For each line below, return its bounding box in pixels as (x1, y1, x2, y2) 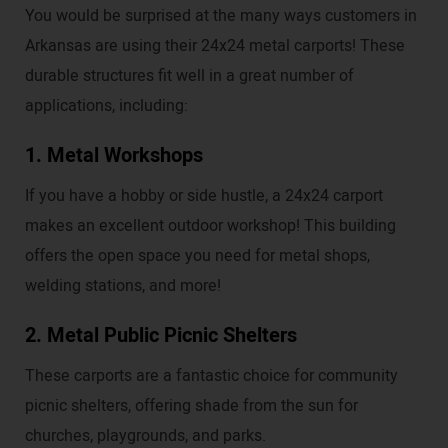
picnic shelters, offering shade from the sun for (25, 394, 358, 419)
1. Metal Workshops (25, 141, 203, 171)
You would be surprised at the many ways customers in (25, 4, 417, 29)
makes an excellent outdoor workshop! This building (25, 214, 396, 239)
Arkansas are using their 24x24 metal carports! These (25, 34, 405, 59)
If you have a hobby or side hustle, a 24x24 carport (25, 184, 383, 209)
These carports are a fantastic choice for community (25, 364, 398, 389)
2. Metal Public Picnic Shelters (25, 321, 297, 351)
